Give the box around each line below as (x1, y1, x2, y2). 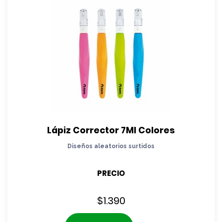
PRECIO (97, 167, 125, 178)
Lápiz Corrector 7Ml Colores (47, 123, 175, 136)
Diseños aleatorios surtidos (67, 142, 155, 150)
